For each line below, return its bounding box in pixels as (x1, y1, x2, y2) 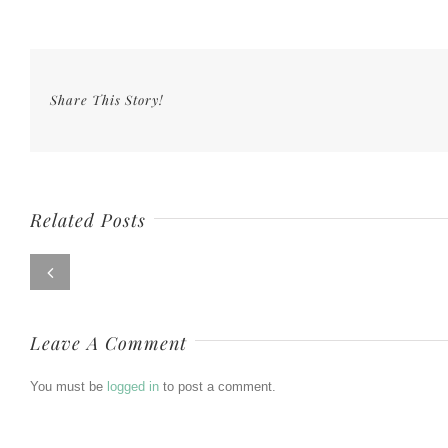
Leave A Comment (30, 330, 187, 355)
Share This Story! (50, 91, 163, 108)
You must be (30, 378, 107, 394)
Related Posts (30, 208, 146, 232)
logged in (107, 378, 159, 394)
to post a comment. (159, 378, 276, 394)
